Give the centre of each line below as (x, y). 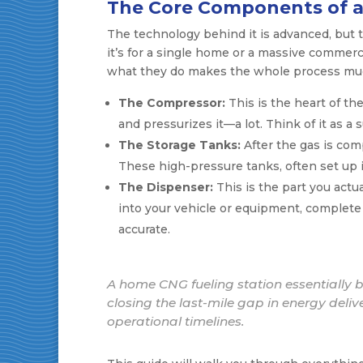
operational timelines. (176, 322)
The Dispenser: (166, 188)
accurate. (144, 230)
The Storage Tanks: (179, 145)
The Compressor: (172, 103)
